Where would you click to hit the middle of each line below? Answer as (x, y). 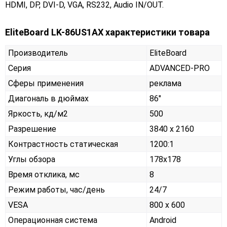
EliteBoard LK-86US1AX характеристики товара (107, 32)
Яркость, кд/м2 (38, 114)
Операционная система (53, 220)
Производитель (38, 53)
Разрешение (32, 129)
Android (163, 220)
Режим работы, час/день (56, 190)
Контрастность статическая (63, 144)
